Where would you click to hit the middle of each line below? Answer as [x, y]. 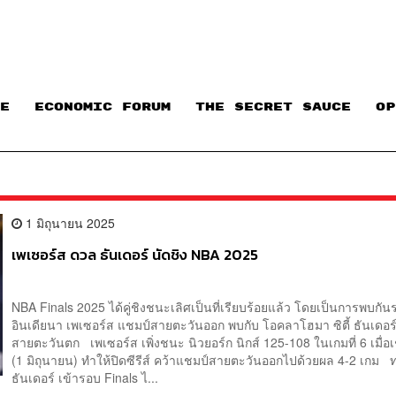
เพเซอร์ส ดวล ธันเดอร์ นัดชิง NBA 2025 [135, 255]
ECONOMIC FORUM [103, 107]
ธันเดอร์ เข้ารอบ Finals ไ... [85, 377]
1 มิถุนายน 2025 [69, 222]
